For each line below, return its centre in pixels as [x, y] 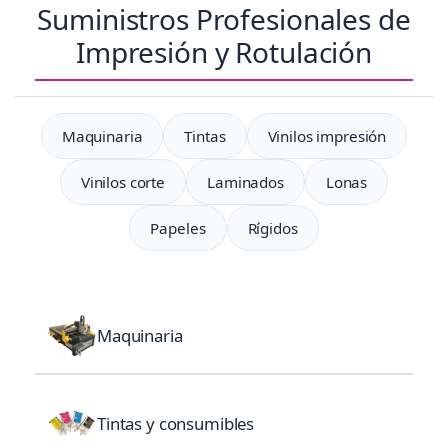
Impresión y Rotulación [224, 52]
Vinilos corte [123, 182]
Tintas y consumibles [176, 424]
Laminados [245, 182]
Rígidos [272, 228]
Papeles [178, 228]
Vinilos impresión [327, 136]
